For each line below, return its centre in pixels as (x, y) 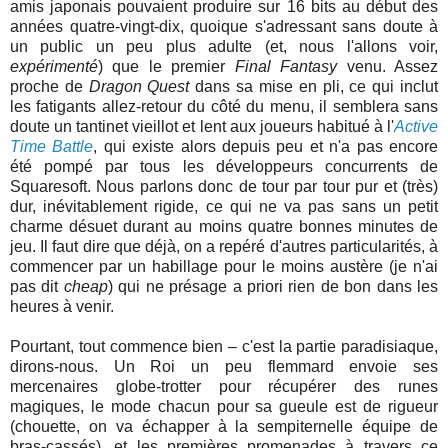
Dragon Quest (142, 86)
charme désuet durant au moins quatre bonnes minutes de (224, 226)
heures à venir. (62, 306)
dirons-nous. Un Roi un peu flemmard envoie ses (224, 366)
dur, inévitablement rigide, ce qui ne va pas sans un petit (224, 206)
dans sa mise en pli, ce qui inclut (317, 86)
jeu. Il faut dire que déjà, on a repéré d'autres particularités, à (224, 246)
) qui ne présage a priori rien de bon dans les (273, 286)
